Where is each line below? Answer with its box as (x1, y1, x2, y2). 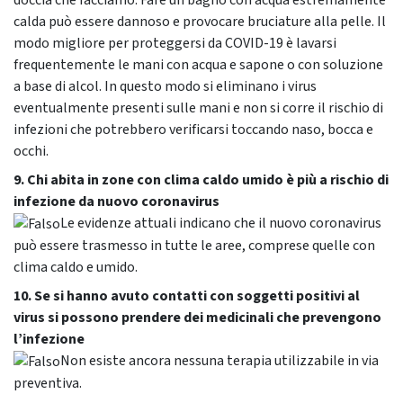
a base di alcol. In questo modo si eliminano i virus (13, 76, 317, 97)
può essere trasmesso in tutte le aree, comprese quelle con (13, 236, 375, 256)
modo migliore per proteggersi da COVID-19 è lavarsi (13, 33, 336, 54)
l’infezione (13, 329, 85, 350)
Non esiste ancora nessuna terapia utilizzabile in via (60, 351, 379, 372)
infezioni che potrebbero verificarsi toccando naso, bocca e (13, 120, 373, 140)
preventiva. (13, 373, 82, 394)
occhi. (13, 141, 49, 162)
